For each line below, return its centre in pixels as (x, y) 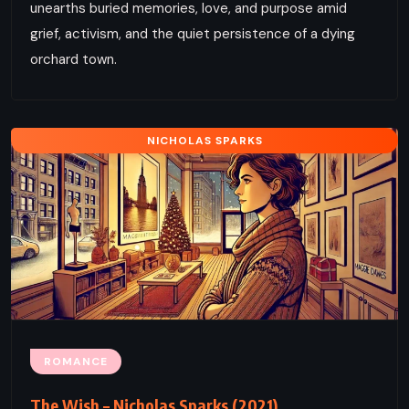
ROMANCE (76, 361)
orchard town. (73, 59)
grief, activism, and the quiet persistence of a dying (193, 33)
